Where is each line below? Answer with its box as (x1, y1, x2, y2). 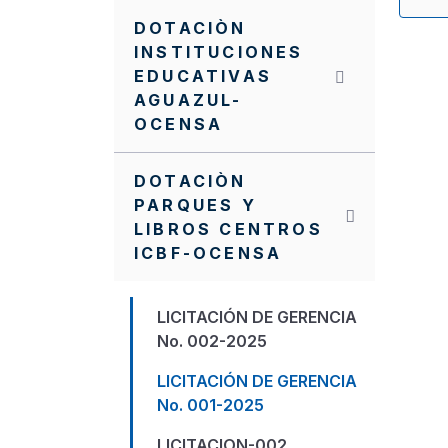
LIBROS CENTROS (134, 219, 323, 239)
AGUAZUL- (134, 90, 243, 110)
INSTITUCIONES (134, 42, 304, 62)
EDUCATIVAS (134, 66, 272, 86)
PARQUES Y (134, 195, 257, 215)
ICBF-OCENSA (134, 243, 283, 263)
